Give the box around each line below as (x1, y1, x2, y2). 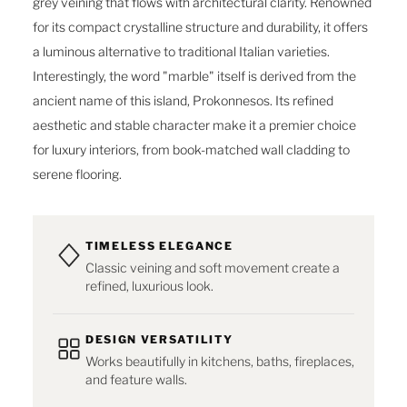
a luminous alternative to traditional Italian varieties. (33, 44, 330, 60)
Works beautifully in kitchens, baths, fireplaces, (85, 353, 354, 370)
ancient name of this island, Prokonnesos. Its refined (33, 93, 333, 109)
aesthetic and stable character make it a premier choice (33, 117, 356, 134)
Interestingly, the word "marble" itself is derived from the (33, 68, 356, 84)
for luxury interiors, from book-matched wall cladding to (33, 142, 350, 158)
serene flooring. (33, 166, 122, 183)
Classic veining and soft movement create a (85, 260, 340, 276)
